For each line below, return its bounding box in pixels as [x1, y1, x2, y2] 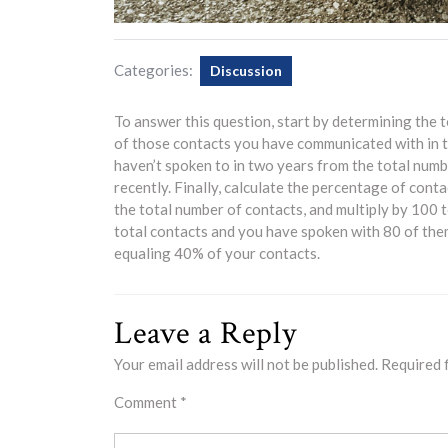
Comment [114, 393, 180, 411]
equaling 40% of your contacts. [114, 244, 320, 262]
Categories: [114, 61, 193, 79]
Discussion [210, 62, 282, 79]
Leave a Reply [114, 313, 297, 354]
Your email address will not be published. [114, 355, 378, 373]
